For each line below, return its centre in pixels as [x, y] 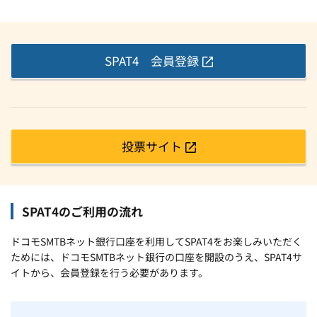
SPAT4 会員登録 [151, 61]
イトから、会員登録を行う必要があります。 [109, 272]
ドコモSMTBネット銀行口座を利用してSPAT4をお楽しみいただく [156, 241]
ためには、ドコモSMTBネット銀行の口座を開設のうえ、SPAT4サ [156, 257]
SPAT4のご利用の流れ [82, 211]
